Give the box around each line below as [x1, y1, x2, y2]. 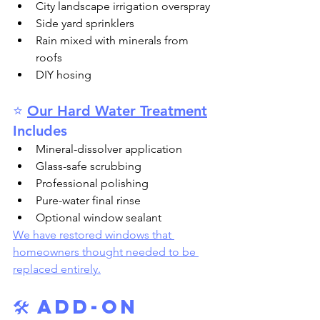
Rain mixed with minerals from [36, 34, 191, 47]
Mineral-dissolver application [36, 142, 182, 156]
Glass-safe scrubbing [36, 159, 141, 173]
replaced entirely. [13, 262, 101, 276]
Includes [13, 122, 67, 139]
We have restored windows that [13, 228, 174, 241]
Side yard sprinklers [36, 16, 134, 30]
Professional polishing [36, 176, 149, 190]
